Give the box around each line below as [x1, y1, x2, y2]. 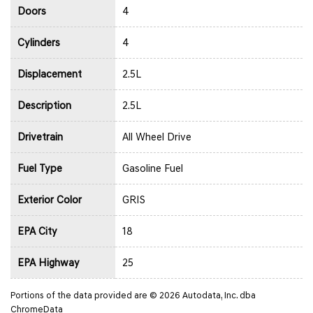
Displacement [17, 67, 82, 80]
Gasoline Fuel [122, 161, 183, 175]
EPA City [17, 224, 57, 238]
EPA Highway [17, 256, 80, 269]
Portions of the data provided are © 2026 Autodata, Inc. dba [10, 289, 256, 300]
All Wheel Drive [122, 130, 191, 143]
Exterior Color [17, 193, 82, 206]
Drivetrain [17, 130, 63, 143]
